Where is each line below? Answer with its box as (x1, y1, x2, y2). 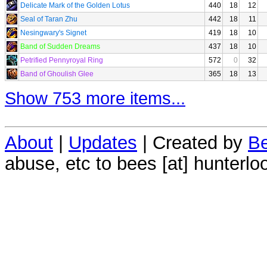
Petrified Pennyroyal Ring (20, 56, 103, 64)
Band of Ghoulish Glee (20, 70, 94, 78)
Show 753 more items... (5, 88, 185, 108)
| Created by (137, 132, 248, 153)
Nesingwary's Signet (20, 29, 86, 37)
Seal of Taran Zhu (20, 15, 77, 23)
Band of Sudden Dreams (20, 42, 100, 51)
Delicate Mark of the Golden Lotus (20, 1, 130, 10)
